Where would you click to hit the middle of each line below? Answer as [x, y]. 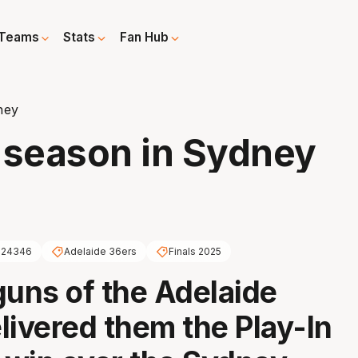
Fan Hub [145, 38]
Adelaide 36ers [100, 252]
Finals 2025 [195, 252]
